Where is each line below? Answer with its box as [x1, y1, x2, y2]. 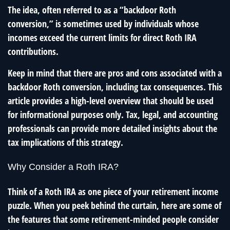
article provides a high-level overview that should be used [8, 94, 214, 107]
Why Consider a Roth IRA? [8, 161, 119, 172]
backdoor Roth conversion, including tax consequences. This [8, 81, 222, 93]
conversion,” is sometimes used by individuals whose [8, 17, 199, 30]
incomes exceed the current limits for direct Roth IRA [8, 31, 197, 44]
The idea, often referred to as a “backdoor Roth [8, 4, 176, 16]
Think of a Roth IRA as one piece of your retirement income [8, 185, 218, 198]
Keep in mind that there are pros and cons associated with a [8, 67, 222, 79]
